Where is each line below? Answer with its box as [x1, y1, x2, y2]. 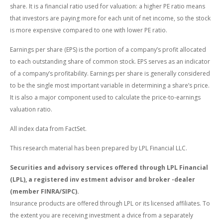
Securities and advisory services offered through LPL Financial [10, 163, 208, 172]
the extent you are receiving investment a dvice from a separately [10, 211, 193, 220]
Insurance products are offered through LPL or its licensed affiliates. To [10, 199, 210, 208]
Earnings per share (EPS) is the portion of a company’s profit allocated [10, 45, 206, 54]
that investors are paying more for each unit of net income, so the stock [10, 13, 211, 22]
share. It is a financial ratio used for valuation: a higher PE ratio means [10, 1, 205, 10]
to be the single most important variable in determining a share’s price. [10, 81, 210, 90]
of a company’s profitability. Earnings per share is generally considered [10, 69, 210, 78]
